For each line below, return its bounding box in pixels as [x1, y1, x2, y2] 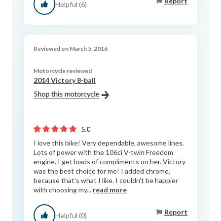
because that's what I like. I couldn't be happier [34, 176, 178, 185]
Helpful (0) [55, 211, 87, 220]
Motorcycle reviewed [34, 67, 92, 75]
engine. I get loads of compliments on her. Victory [34, 157, 185, 166]
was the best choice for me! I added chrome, [34, 167, 170, 176]
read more [93, 185, 127, 194]
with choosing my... [34, 185, 93, 194]
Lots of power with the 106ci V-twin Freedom [34, 148, 173, 157]
